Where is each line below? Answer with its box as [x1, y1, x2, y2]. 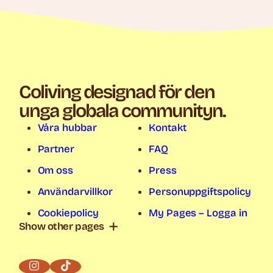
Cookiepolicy [37, 207, 99, 220]
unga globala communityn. [18, 100, 225, 122]
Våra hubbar [37, 121, 97, 135]
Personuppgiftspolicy [148, 185, 252, 199]
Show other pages [18, 220, 104, 233]
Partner [37, 143, 75, 156]
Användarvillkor [37, 185, 113, 199]
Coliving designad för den [18, 81, 214, 104]
